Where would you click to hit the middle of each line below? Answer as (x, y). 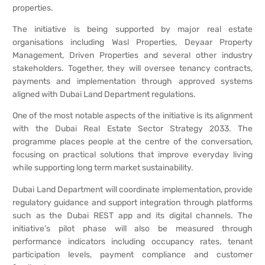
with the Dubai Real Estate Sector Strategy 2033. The (132, 129)
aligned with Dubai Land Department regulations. (104, 94)
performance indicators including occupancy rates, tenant (132, 241)
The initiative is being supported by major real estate (132, 29)
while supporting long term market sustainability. (103, 168)
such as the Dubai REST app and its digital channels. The (132, 215)
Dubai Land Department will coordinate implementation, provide (132, 189)
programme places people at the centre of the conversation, (132, 142)
